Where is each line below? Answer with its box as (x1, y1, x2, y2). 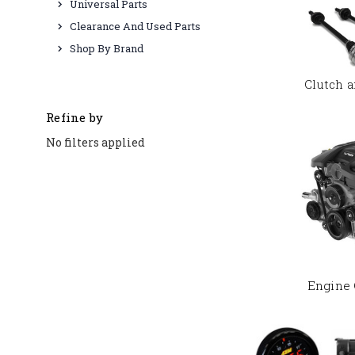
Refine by (46, 109, 104, 125)
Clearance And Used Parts (70, 19, 200, 33)
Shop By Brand (70, 41, 143, 55)
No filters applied (46, 134, 145, 150)
